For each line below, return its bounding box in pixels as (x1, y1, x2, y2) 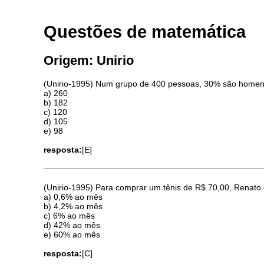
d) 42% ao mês (44, 220, 101, 230)
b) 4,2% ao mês (44, 202, 103, 212)
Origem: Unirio (44, 53, 134, 68)
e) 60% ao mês (44, 230, 101, 240)
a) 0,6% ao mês (44, 192, 103, 202)
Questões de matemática (44, 22, 246, 41)
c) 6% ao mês (44, 211, 95, 221)
